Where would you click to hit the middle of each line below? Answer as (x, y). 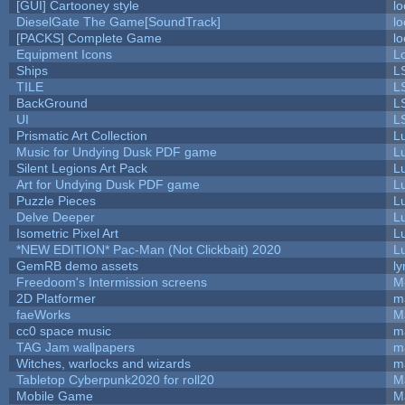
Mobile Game (54, 396)
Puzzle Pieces (56, 200)
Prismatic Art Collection (81, 135)
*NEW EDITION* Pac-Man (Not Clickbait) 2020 (148, 249)
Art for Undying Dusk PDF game (108, 184)
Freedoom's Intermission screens (111, 282)
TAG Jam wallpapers (75, 347)
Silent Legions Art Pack (81, 168)
